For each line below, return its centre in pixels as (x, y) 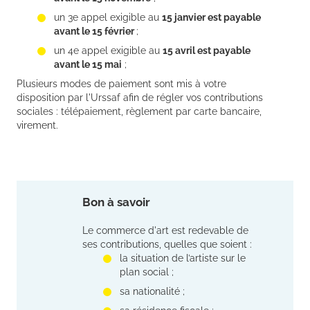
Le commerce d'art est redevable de (165, 231)
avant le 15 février (95, 31)
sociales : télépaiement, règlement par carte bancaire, (139, 112)
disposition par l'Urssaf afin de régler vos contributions (140, 98)
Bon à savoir (116, 202)
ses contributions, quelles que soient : (167, 245)
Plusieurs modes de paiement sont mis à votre (121, 84)
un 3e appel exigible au (108, 18)
